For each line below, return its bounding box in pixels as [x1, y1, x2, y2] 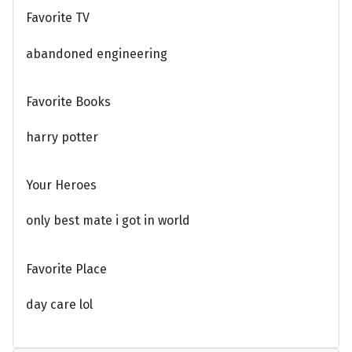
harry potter [26, 129, 98, 145]
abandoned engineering [26, 46, 167, 61]
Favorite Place [26, 261, 107, 277]
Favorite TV [26, 10, 90, 26]
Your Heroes [26, 178, 97, 193]
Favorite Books [26, 93, 111, 109]
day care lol [26, 296, 93, 312]
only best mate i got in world [26, 213, 190, 229]
